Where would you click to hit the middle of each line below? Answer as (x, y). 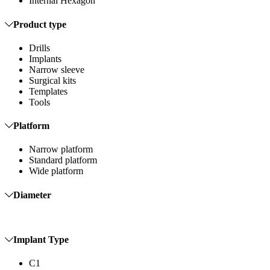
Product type (40, 24)
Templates (48, 91)
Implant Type (41, 240)
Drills (39, 48)
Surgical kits (52, 80)
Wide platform (56, 171)
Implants (45, 58)
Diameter (32, 195)
